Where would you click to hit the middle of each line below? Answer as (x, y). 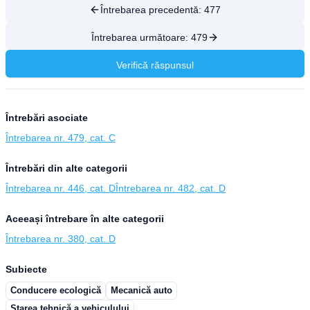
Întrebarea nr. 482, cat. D (171, 188)
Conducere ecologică (56, 290)
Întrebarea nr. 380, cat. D (61, 239)
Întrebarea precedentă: (152, 10)
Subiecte (26, 269)
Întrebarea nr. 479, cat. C (61, 138)
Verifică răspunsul (155, 65)
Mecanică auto (142, 290)
